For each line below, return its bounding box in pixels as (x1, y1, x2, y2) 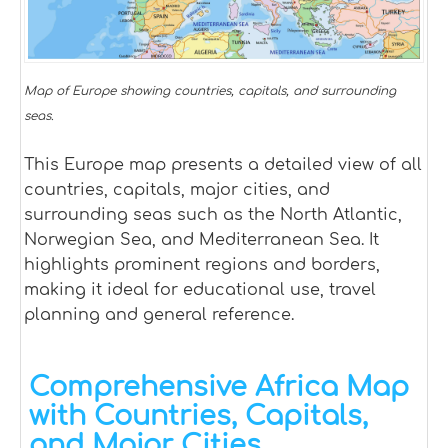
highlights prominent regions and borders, (24, 256, 380, 274)
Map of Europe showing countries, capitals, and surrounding (24, 84, 396, 98)
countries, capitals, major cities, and (24, 181, 330, 199)
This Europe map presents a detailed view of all (24, 156, 422, 174)
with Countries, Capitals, (29, 401, 368, 431)
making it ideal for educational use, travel (24, 281, 376, 299)
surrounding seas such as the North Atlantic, (24, 206, 402, 224)
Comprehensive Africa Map (29, 372, 409, 402)
